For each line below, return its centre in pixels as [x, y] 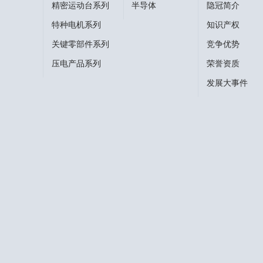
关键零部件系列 [80, 44]
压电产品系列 [76, 63]
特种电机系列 [76, 24]
